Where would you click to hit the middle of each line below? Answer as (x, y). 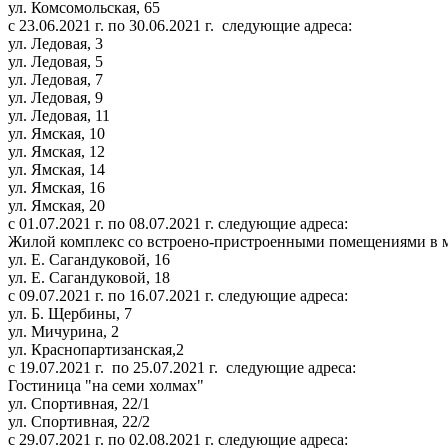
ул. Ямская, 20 (68, 205)
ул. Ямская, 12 (56, 151)
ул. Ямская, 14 (56, 169)
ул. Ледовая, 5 (55, 61)
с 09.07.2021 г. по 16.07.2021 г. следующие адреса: (178, 295)
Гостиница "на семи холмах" (106, 385)
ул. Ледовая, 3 (55, 43)
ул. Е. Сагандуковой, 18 (89, 277)
